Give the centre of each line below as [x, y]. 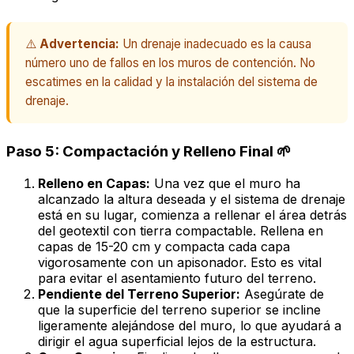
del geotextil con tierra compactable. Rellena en [181, 231]
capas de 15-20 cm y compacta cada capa [164, 247]
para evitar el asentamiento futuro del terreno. [177, 279]
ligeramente [75, 326]
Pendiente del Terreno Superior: [139, 294]
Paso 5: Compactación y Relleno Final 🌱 [149, 152]
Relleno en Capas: [94, 184]
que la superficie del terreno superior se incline [179, 310]
